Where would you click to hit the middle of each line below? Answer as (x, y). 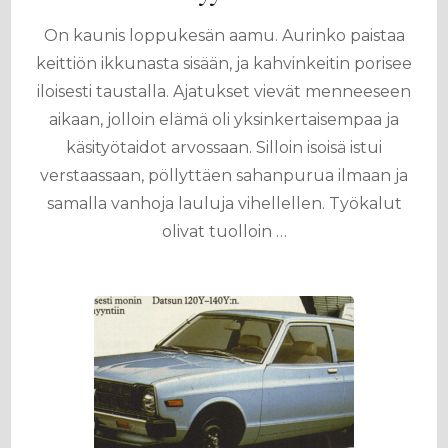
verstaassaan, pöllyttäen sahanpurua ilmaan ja (224, 175)
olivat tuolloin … (224, 231)
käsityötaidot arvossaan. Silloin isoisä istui (224, 147)
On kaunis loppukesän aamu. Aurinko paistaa (224, 35)
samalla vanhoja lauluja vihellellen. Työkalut (224, 203)
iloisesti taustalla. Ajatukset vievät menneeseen (224, 91)
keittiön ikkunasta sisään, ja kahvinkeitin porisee (224, 63)
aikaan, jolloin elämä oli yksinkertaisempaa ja (224, 119)
